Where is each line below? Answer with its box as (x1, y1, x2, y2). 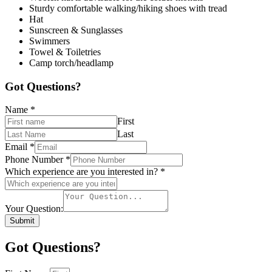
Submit (10, 216, 35, 226)
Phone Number (5, 154, 66, 165)
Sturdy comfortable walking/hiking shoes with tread (29, 2, 227, 13)
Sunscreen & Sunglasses (29, 24, 123, 35)
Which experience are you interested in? (5, 166, 160, 177)
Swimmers (29, 35, 70, 46)
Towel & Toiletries (29, 46, 101, 57)
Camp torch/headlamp (29, 57, 114, 68)
